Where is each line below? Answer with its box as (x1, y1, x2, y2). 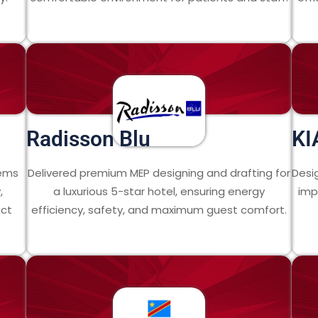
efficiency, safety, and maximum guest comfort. (31, 202, 287, 217)
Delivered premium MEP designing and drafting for (27, 165, 290, 180)
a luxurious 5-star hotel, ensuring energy (53, 184, 265, 199)
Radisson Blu (26, 126, 151, 151)
